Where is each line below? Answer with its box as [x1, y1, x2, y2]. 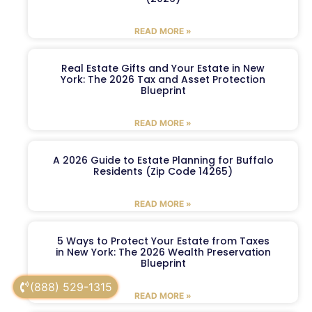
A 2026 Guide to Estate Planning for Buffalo [52, 153, 274, 168]
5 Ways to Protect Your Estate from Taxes [56, 234, 270, 249]
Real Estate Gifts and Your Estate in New [61, 61, 265, 76]
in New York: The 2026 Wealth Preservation [55, 245, 271, 260]
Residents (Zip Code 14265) [93, 164, 233, 179]
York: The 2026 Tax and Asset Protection [61, 72, 265, 87]
